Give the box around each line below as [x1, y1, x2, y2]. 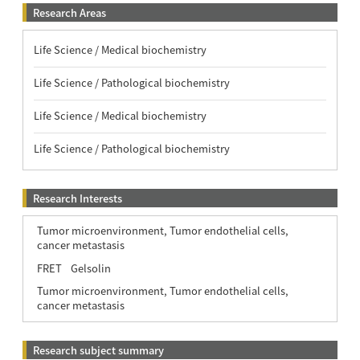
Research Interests [32, 190, 122, 206]
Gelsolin [70, 260, 111, 276]
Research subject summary [32, 342, 164, 358]
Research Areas [32, 4, 106, 20]
